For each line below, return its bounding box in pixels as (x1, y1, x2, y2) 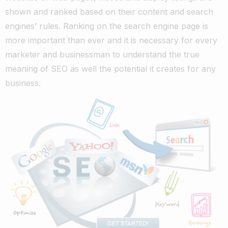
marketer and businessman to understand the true (5, 49, 199, 60)
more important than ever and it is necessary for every (5, 35, 217, 45)
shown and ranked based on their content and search (5, 6, 213, 17)
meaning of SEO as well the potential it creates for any (5, 63, 216, 74)
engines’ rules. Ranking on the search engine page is (5, 20, 208, 31)
